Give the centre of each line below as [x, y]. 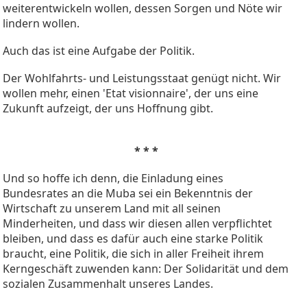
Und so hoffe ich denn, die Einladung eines [113, 178]
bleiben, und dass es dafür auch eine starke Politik [133, 238]
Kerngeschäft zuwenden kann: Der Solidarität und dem [146, 268]
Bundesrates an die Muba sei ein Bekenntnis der [129, 193]
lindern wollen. [41, 23]
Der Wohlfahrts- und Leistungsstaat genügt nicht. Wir [142, 78]
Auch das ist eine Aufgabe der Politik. [99, 50]
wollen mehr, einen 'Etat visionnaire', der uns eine [131, 93]
